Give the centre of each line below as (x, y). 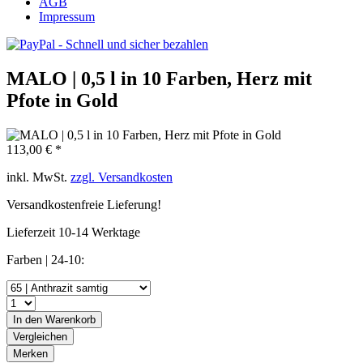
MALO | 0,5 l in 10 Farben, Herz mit (159, 78)
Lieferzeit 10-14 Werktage (73, 232)
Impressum (67, 17)
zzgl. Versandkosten (122, 177)
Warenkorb (70, 319)
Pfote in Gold (62, 100)
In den (28, 319)
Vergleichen (40, 336)
